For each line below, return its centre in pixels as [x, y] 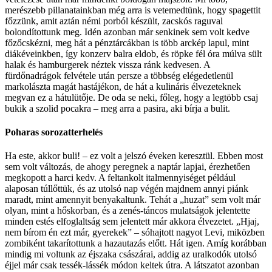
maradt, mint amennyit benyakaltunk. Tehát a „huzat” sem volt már [133, 200]
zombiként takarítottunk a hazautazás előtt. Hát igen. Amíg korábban [136, 243]
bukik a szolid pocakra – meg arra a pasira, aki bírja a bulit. [117, 108]
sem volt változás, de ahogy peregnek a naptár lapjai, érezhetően [127, 167]
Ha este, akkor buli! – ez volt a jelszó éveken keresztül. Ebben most [134, 156]
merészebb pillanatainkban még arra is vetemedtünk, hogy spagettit [133, 10]
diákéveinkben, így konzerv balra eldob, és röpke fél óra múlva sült [133, 53]
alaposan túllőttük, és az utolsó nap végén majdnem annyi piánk [127, 189]
